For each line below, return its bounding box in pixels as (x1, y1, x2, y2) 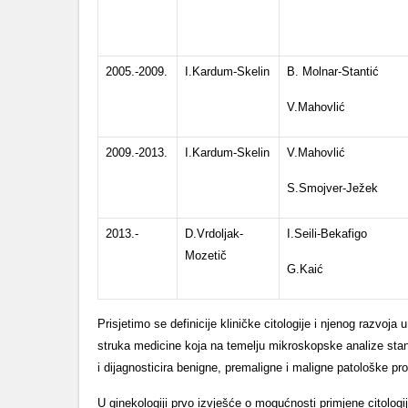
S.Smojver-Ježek (287, 181, 378, 195)
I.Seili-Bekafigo (287, 227, 367, 240)
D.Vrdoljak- (185, 227, 243, 240)
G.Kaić (287, 262, 323, 276)
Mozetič (185, 249, 227, 262)
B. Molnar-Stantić (287, 65, 379, 78)
